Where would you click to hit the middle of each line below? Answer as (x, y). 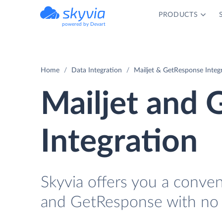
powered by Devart (84, 24)
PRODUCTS (178, 15)
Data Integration (97, 70)
